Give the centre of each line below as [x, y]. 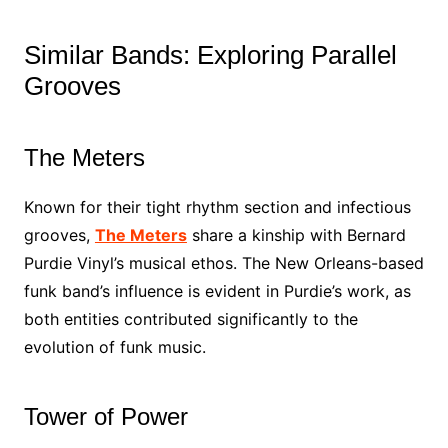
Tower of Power [105, 416]
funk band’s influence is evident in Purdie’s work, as [217, 291]
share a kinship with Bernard [296, 235]
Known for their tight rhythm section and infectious [217, 207]
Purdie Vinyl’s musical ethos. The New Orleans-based [223, 263]
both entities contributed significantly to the [190, 319]
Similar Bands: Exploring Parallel [210, 55]
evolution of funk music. [114, 347]
